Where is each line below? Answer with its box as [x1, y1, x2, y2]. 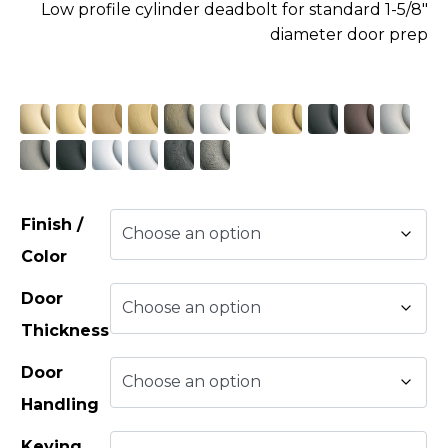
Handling [21, 394, 99, 414]
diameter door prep [270, 24, 428, 44]
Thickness [21, 320, 109, 340]
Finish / [21, 214, 83, 234]
